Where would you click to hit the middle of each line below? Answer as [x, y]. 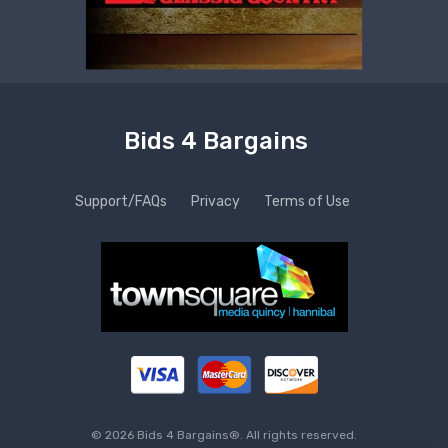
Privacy [215, 201]
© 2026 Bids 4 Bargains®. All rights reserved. [224, 434]
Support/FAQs [120, 201]
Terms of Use [306, 201]
